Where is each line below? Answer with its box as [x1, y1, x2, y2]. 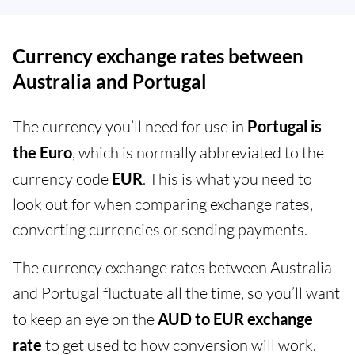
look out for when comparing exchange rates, [13, 194, 313, 215]
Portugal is [247, 116, 322, 136]
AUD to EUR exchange [158, 309, 313, 329]
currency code [13, 169, 112, 189]
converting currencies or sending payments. [13, 219, 307, 240]
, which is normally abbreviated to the [72, 143, 324, 163]
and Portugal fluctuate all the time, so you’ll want [13, 283, 340, 303]
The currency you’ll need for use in [13, 116, 247, 137]
